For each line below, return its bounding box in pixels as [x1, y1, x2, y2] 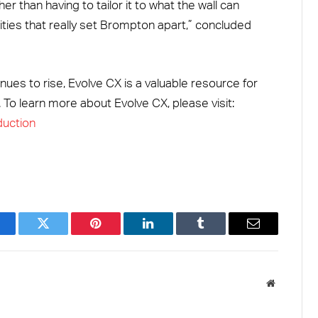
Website [275, 277, 307, 287]
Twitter [42, 227, 79, 240]
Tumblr [199, 227, 238, 240]
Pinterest [94, 227, 140, 240]
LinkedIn [147, 227, 194, 240]
